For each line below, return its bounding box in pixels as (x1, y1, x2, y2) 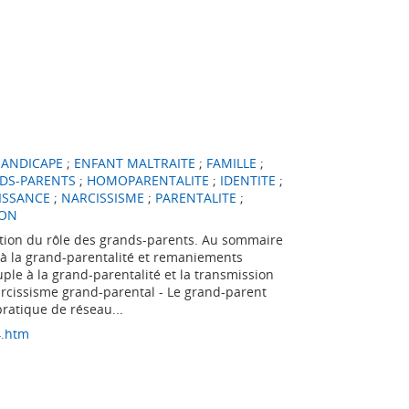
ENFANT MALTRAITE (73, 154, 195, 172)
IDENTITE (219, 172, 276, 189)
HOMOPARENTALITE (86, 172, 209, 189)
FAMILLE (205, 154, 257, 172)
